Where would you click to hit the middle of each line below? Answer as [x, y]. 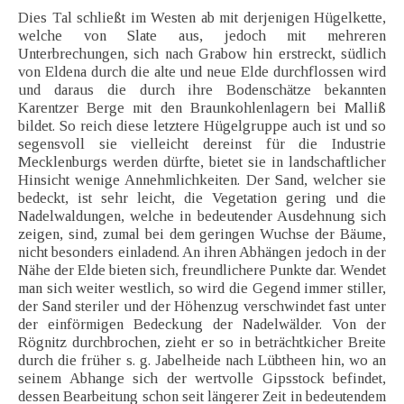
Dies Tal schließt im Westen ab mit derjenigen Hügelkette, [202, 18]
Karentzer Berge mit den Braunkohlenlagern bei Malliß [202, 108]
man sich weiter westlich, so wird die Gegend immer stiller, [202, 289]
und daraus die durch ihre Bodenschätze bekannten [202, 90]
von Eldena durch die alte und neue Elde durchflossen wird [202, 72]
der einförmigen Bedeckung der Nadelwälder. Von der [202, 325]
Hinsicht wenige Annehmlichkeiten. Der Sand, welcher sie [202, 180]
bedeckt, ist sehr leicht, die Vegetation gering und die [202, 198]
